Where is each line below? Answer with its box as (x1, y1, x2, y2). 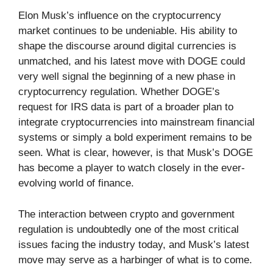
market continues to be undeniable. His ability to (18, 25, 237, 37)
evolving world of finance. (18, 177, 134, 190)
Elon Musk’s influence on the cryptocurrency (18, 10, 221, 22)
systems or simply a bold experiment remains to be (18, 132, 252, 144)
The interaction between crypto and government (18, 208, 235, 220)
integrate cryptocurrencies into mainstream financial (18, 116, 255, 129)
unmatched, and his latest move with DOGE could (18, 55, 245, 68)
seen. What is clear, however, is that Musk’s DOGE (18, 147, 253, 159)
